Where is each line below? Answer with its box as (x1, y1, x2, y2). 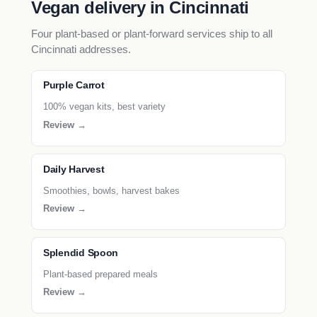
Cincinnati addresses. (31, 43, 131, 56)
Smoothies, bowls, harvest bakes (43, 185, 180, 196)
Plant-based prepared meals (43, 268, 158, 279)
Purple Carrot (43, 80, 105, 91)
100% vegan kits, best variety (43, 101, 166, 113)
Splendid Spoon (43, 247, 119, 258)
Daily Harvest (43, 163, 105, 175)
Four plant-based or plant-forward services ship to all (31, 28, 272, 40)
